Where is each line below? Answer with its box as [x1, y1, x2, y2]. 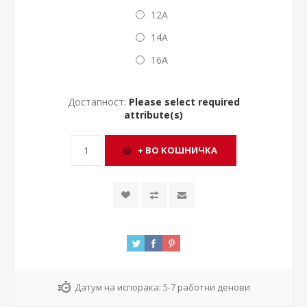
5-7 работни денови [162, 280, 250, 293]
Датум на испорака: [74, 280, 161, 293]
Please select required [128, 95, 240, 108]
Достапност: [67, 95, 126, 108]
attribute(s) [124, 108, 183, 121]
